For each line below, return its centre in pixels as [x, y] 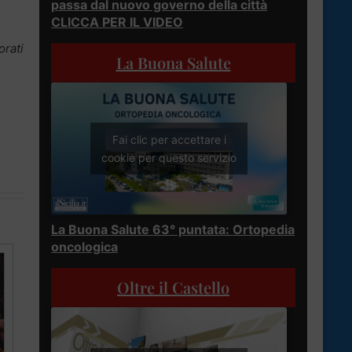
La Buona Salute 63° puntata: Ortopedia [173, 230]
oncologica [84, 247]
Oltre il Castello [173, 288]
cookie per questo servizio [169, 158]
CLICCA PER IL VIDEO [117, 22]
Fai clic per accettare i [169, 140]
